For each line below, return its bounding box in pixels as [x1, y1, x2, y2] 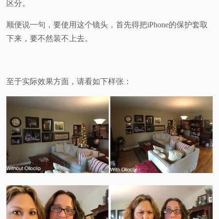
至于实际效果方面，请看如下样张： [6, 77, 132, 86]
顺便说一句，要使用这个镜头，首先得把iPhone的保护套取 [6, 20, 208, 29]
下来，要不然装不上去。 [6, 34, 93, 43]
